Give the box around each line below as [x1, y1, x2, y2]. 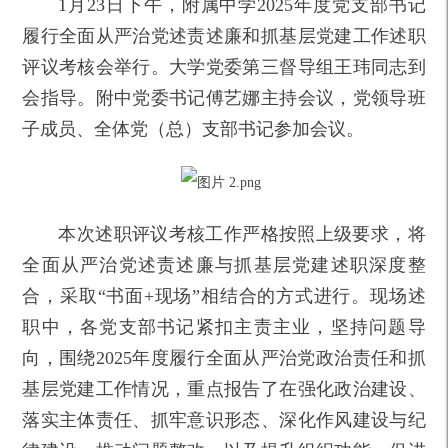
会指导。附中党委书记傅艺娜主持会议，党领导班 [22, 87, 426, 108]
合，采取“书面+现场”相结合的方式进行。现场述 [22, 285, 426, 306]
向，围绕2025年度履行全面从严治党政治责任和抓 [22, 347, 426, 368]
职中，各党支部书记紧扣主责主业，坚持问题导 [22, 316, 426, 337]
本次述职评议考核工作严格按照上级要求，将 [58, 223, 426, 244]
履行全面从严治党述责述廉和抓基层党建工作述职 [22, 25, 426, 46]
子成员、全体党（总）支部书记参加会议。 [22, 118, 365, 139]
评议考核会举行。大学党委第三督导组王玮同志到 [22, 56, 426, 77]
